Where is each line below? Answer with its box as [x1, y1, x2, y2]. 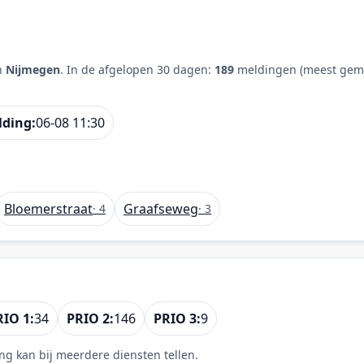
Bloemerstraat [4, 199, 93, 218]
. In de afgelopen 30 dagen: [60, 61, 214, 77]
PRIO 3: [154, 310, 201, 328]
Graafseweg [123, 199, 198, 218]
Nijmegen [6, 61, 60, 77]
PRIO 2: [67, 310, 114, 328]
